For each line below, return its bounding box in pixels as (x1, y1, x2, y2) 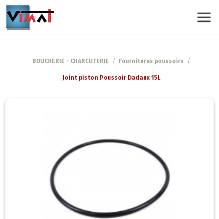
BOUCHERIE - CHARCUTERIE (32, 58, 109, 65)
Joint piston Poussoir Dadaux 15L (62, 74, 160, 81)
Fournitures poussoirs (119, 58, 184, 65)
